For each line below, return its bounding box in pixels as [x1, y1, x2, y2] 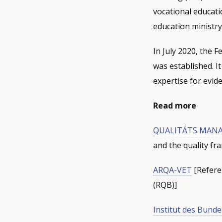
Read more [153, 100, 196, 111]
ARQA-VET [153, 165, 192, 176]
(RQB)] [153, 179, 177, 191]
